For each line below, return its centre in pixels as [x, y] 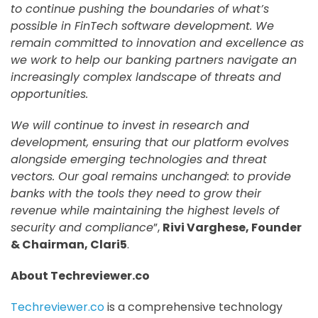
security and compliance [82, 228]
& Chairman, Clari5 [69, 245]
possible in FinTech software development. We [142, 26]
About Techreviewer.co [80, 276]
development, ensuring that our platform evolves [150, 143]
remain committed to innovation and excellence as [157, 43]
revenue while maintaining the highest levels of [145, 211]
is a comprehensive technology [193, 307]
